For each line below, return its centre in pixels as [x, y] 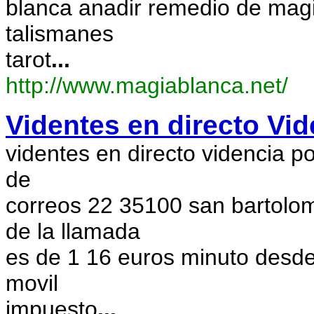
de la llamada [73, 231]
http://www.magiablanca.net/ [147, 86]
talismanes [60, 34]
